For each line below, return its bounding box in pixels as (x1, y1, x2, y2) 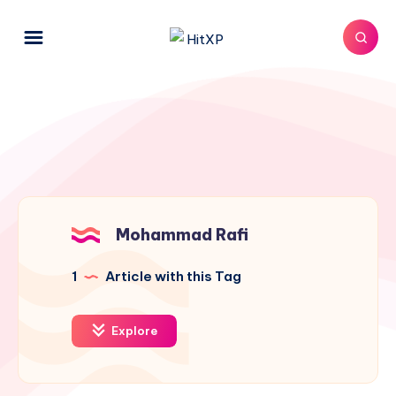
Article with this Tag (103, 268, 241, 285)
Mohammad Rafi (116, 225, 248, 245)
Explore (109, 324, 157, 338)
